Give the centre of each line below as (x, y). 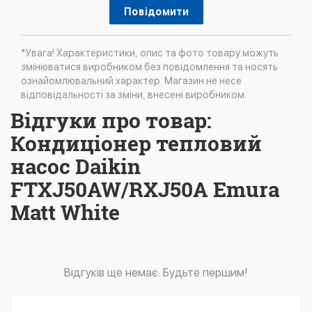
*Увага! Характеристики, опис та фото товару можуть (150, 53)
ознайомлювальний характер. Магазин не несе (131, 81)
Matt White (65, 212)
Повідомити (156, 12)
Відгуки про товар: (111, 120)
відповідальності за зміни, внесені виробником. (134, 95)
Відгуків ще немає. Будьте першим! (156, 273)
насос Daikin (76, 166)
